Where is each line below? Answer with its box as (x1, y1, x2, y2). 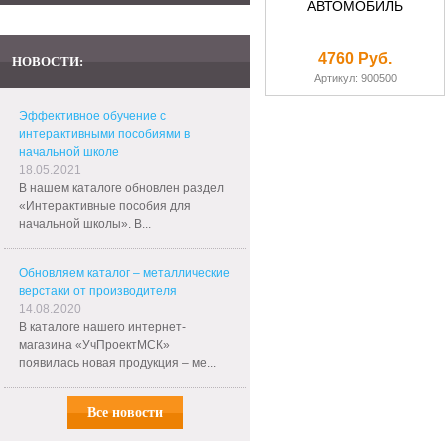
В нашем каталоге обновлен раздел (19, 181, 224, 195)
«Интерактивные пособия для (19, 199, 191, 213)
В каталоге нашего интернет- (19, 320, 186, 334)
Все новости (87, 405, 163, 420)
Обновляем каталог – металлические (19, 266, 230, 280)
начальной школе (19, 145, 119, 159)
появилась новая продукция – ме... (19, 356, 216, 370)
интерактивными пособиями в (19, 127, 190, 141)
